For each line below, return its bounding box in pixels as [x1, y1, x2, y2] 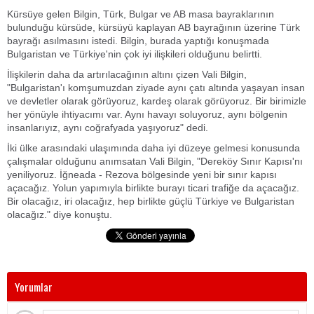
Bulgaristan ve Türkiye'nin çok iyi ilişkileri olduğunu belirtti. [7, 48, 262, 60]
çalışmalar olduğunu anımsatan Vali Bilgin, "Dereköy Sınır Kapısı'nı [7, 156, 303, 167]
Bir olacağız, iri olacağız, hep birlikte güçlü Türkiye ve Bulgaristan [7, 196, 294, 207]
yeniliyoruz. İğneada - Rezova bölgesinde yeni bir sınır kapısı [7, 169, 277, 180]
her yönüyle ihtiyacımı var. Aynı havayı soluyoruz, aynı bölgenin [7, 109, 287, 120]
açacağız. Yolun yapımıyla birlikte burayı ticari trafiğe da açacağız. [7, 182, 299, 193]
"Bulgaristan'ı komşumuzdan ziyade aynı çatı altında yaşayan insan [7, 82, 305, 93]
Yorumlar [15, 278, 53, 295]
